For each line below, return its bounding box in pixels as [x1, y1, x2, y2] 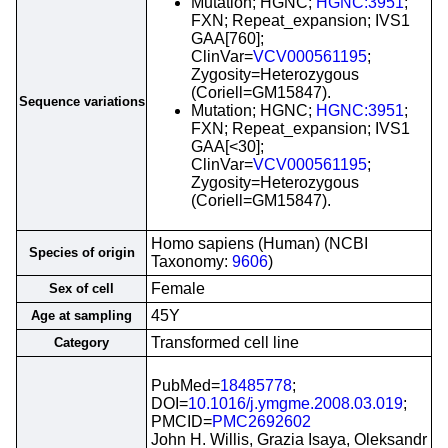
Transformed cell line [151, 334, 299, 351]
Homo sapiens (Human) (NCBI [151, 235, 368, 252]
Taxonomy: [151, 253, 232, 270]
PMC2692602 [212, 413, 311, 430]
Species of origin [28, 245, 135, 260]
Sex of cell [49, 281, 114, 296]
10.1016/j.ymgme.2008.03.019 [188, 395, 403, 412]
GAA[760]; [191, 30, 264, 47]
